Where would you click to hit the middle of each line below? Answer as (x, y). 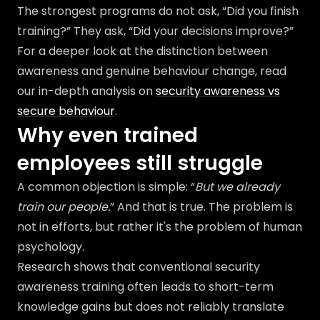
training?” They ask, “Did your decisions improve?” (155, 31)
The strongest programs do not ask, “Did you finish (158, 11)
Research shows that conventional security (139, 267)
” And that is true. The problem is (201, 207)
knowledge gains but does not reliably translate (151, 307)
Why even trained (107, 135)
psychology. (51, 247)
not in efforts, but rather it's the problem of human (160, 227)
